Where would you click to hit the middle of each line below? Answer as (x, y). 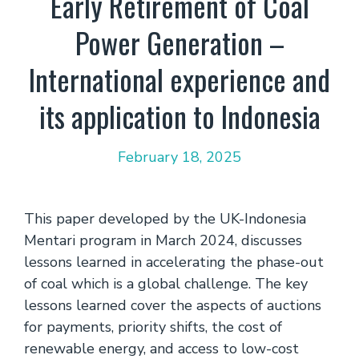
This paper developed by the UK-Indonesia (165, 219)
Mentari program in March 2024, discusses (163, 241)
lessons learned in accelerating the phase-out (174, 262)
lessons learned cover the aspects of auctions (173, 306)
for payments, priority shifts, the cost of (153, 327)
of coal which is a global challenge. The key (166, 284)
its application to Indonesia (179, 116)
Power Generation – (179, 42)
